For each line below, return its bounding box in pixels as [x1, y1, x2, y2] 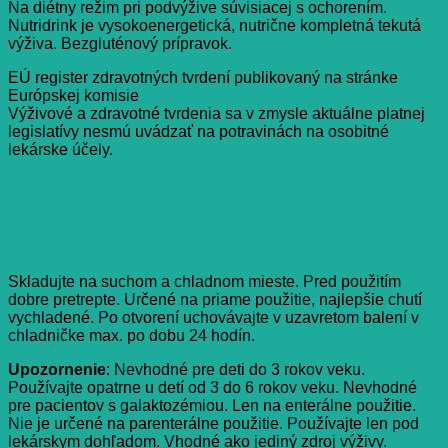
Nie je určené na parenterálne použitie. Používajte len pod [8, 415, 419, 433]
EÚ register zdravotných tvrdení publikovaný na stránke [8, 68, 398, 86]
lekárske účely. [8, 140, 113, 158]
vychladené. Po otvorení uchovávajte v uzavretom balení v [8, 309, 419, 327]
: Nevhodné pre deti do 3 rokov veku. [106, 361, 365, 379]
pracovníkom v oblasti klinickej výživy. [8, 234, 275, 252]
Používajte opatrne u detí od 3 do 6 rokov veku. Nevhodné [8, 379, 417, 397]
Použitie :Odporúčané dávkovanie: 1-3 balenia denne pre [8, 180, 412, 198]
